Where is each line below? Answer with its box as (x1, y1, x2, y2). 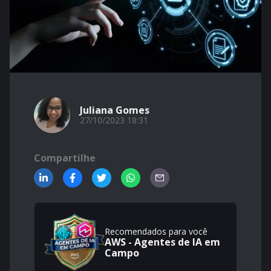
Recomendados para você (105, 226, 207, 237)
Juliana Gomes (80, 103, 149, 117)
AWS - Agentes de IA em (105, 235, 220, 249)
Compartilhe (34, 151, 96, 165)
